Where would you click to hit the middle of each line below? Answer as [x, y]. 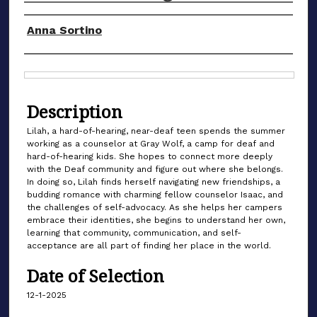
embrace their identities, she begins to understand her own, [156, 220]
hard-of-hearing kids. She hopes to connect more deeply [150, 156]
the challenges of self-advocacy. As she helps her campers [155, 207]
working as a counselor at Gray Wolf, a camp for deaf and [151, 143]
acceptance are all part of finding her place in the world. [149, 245]
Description [75, 111]
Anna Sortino [64, 30]
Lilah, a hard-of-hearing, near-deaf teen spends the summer [156, 131]
